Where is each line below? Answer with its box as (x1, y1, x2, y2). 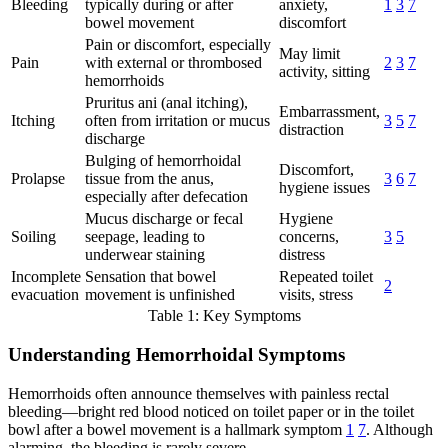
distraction (279, 121, 344, 139)
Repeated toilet (279, 268, 373, 286)
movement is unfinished (85, 286, 235, 304)
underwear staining (85, 246, 205, 264)
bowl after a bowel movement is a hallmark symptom (8, 420, 346, 438)
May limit (279, 45, 340, 63)
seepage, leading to (85, 228, 205, 246)
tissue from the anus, (85, 170, 214, 188)
